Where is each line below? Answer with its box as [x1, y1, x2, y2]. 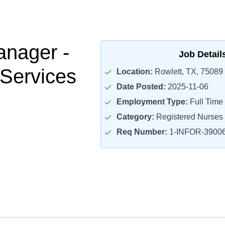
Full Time [187, 97, 223, 106]
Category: [116, 113, 154, 121]
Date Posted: [116, 82, 166, 91]
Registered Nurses [154, 113, 223, 121]
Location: [116, 67, 153, 76]
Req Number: [116, 128, 167, 136]
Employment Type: [116, 97, 188, 106]
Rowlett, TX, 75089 [152, 67, 223, 76]
